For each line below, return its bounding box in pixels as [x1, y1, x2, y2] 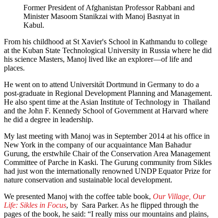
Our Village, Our [153, 192, 205, 201]
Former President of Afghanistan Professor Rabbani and [23, 3, 195, 12]
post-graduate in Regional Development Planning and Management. [4, 89, 212, 98]
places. [4, 64, 25, 73]
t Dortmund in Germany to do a [102, 80, 199, 89]
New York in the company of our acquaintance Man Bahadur [4, 141, 191, 149]
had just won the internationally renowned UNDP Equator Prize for [4, 167, 211, 176]
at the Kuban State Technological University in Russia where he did [4, 46, 212, 55]
